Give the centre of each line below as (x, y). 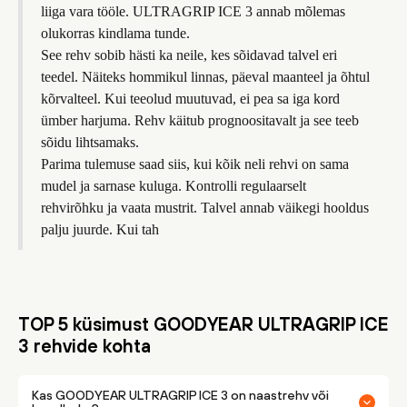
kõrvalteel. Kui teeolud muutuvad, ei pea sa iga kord (190, 99)
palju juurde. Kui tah (100, 229)
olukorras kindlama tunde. (115, 33)
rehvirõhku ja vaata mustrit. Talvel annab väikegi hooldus (205, 208)
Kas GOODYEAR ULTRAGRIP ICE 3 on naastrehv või (180, 395)
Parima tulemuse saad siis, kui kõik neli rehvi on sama (195, 164)
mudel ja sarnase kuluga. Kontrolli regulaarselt (174, 186)
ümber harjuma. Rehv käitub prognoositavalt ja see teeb (200, 120)
